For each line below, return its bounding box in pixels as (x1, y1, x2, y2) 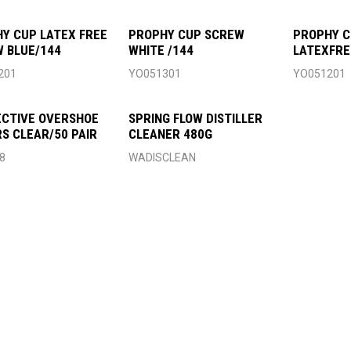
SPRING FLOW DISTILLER (128, 110, 263, 127)
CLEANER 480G (128, 126, 213, 143)
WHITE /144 (128, 42, 194, 59)
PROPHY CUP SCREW (128, 27, 245, 43)
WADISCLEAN (128, 151, 197, 165)
